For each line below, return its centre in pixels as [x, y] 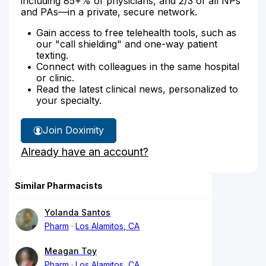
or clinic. [55, 77]
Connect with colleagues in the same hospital [138, 66]
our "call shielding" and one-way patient [127, 44]
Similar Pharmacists [59, 185]
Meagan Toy [71, 251]
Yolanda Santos [77, 212]
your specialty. [69, 100]
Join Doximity [73, 130]
